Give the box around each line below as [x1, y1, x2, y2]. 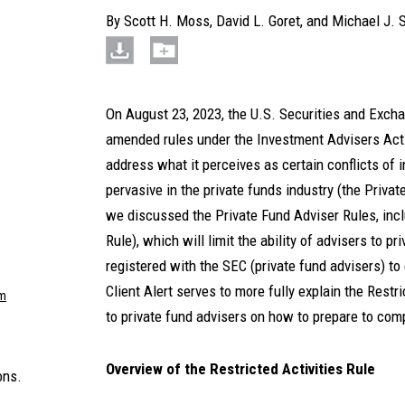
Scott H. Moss [124, 12, 210, 30]
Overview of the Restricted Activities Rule [106, 360, 375, 378]
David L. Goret [216, 12, 300, 30]
